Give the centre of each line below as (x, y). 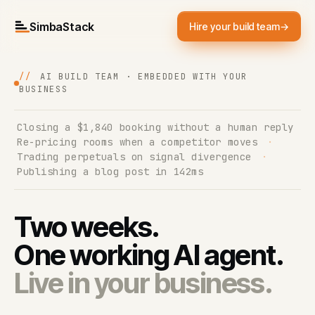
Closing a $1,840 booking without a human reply (155, 127)
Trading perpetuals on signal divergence (134, 157)
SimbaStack (62, 26)
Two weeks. (87, 227)
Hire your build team (235, 26)
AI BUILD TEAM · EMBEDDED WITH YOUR (141, 77)
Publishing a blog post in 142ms (110, 172)
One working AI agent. (149, 255)
